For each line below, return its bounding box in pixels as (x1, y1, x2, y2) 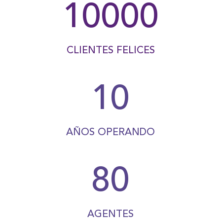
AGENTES (87, 210, 134, 220)
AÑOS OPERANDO (66, 128, 155, 138)
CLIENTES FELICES (66, 46, 155, 56)
